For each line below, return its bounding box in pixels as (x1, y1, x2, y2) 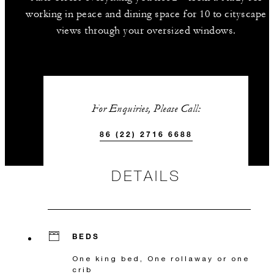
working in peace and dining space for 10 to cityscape (26, 8, 267, 20)
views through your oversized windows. (56, 24, 236, 37)
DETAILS (111, 166, 181, 184)
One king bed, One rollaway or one (72, 254, 250, 263)
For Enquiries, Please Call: (91, 102, 201, 115)
